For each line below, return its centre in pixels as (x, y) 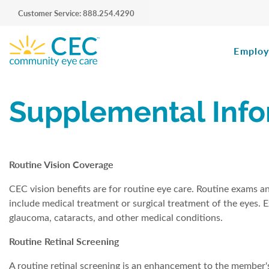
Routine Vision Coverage (61, 165)
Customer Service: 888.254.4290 (76, 13)
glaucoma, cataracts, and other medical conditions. (116, 217)
